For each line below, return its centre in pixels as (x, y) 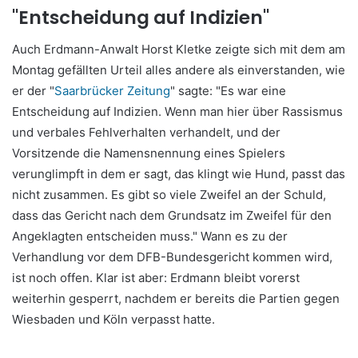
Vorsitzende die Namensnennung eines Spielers (149, 153)
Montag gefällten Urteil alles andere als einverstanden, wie (179, 70)
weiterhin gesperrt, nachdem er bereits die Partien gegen (176, 298)
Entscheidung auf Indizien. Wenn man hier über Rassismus (177, 111)
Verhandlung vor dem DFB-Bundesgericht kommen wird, (172, 257)
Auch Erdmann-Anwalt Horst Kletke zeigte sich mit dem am (179, 49)
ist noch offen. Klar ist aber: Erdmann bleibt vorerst (156, 277)
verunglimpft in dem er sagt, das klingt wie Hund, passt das (179, 173)
